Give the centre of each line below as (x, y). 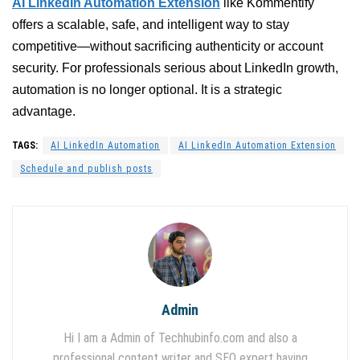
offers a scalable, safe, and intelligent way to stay (151, 24)
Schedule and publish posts (86, 168)
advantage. (44, 111)
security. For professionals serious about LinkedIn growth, (175, 67)
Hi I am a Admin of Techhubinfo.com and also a (180, 337)
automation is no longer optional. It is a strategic (147, 89)
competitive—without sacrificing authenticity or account (168, 46)
